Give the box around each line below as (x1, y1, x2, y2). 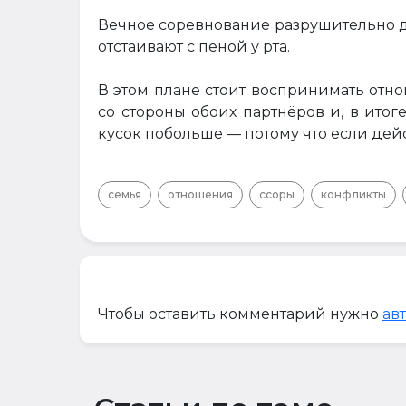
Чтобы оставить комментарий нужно (98, 305, 382, 323)
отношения (168, 188, 233, 201)
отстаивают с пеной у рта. (98, 38, 290, 55)
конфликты (321, 188, 386, 201)
